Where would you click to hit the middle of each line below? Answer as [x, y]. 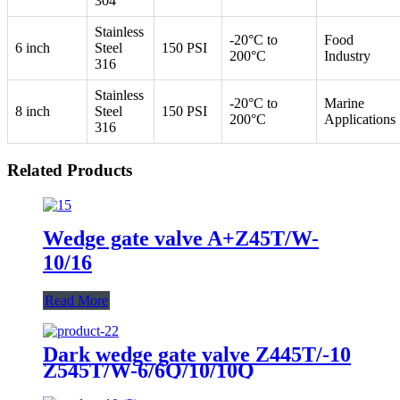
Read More [76, 300]
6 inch [33, 48]
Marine [344, 104]
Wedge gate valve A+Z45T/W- [181, 238]
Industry [347, 56]
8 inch [33, 112]
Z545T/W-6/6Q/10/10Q [149, 370]
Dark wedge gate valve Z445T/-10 [197, 354]
